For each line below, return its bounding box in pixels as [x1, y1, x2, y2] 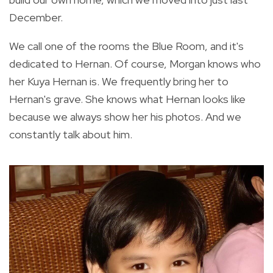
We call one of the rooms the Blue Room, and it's [9, 38, 244, 53]
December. [9, 10, 63, 24]
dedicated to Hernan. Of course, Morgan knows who [9, 56, 261, 71]
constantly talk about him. [9, 127, 132, 141]
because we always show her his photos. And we [9, 109, 241, 124]
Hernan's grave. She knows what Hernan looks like [9, 91, 246, 106]
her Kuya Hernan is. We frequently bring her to [9, 74, 229, 88]
